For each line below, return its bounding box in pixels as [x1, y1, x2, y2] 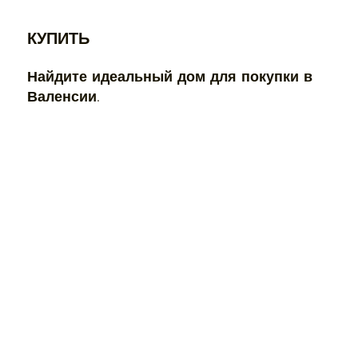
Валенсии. [26, 88, 100, 105]
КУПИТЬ [27, 29, 90, 49]
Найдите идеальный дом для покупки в [26, 68, 312, 86]
